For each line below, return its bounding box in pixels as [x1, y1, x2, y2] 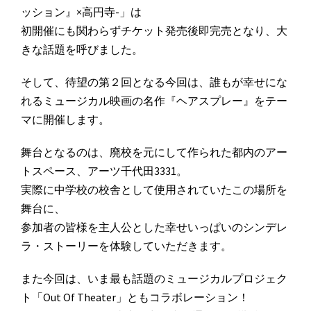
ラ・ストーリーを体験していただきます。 [21, 239, 232, 253]
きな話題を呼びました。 [21, 42, 143, 57]
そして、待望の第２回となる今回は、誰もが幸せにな [21, 75, 287, 90]
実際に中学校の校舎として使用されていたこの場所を [21, 183, 287, 197]
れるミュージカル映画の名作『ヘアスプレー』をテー [21, 94, 287, 108]
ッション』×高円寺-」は [21, 5, 142, 19]
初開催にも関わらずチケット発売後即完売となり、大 [21, 24, 287, 38]
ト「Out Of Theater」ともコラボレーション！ [21, 290, 249, 305]
